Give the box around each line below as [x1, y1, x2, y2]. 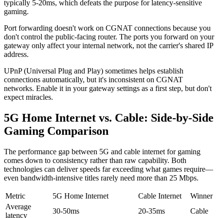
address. [4, 50, 29, 59]
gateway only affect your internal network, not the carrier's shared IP [4, 41, 213, 50]
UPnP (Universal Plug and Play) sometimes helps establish [4, 67, 183, 75]
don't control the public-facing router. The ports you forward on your [4, 33, 214, 41]
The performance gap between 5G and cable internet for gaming [4, 147, 200, 156]
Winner [190, 191, 213, 200]
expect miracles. [4, 93, 53, 102]
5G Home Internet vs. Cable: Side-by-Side [4, 111, 214, 124]
